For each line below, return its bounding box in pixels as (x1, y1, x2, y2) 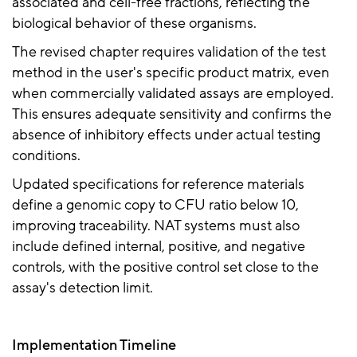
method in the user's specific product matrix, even (12, 63, 329, 82)
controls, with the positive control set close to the (12, 257, 319, 277)
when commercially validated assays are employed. (12, 84, 334, 103)
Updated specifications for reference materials (12, 175, 304, 194)
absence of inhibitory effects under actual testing (12, 125, 320, 144)
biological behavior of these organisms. (12, 14, 257, 33)
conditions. (12, 146, 80, 165)
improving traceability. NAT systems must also (12, 216, 300, 235)
